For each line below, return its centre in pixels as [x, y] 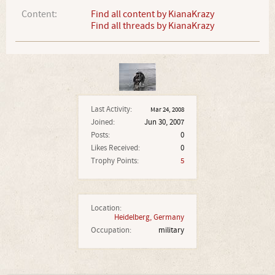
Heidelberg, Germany [149, 217]
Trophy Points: [115, 161]
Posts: [100, 135]
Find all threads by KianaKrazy [153, 26]
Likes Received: [115, 148]
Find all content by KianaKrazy [153, 14]
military [171, 230]
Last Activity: [111, 109]
